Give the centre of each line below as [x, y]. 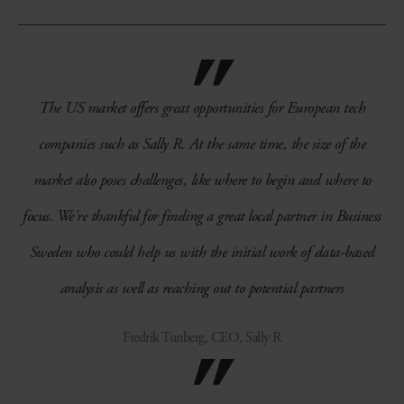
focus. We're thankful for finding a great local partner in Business [202, 216]
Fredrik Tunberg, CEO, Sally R [202, 338]
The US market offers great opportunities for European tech [202, 108]
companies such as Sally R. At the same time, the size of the [202, 144]
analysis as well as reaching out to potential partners [202, 288]
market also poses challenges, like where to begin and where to [202, 180]
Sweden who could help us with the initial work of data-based [202, 252]
